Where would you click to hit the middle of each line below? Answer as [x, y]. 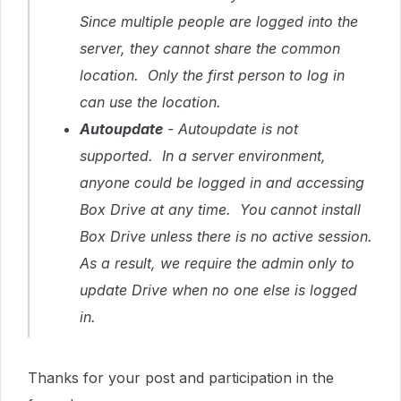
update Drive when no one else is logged [218, 290]
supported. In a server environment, [203, 156]
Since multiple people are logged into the [219, 21]
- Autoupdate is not [230, 129]
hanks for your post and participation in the [186, 378]
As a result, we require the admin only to [217, 263]
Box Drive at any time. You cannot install [220, 209]
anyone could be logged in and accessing [222, 183]
